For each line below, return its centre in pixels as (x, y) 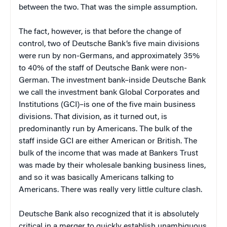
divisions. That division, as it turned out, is (93, 117)
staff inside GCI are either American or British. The (108, 141)
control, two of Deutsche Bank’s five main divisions (109, 44)
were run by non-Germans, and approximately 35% (109, 56)
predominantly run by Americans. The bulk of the (105, 129)
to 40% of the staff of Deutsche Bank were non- (103, 68)
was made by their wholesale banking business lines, (112, 165)
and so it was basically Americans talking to (96, 178)
